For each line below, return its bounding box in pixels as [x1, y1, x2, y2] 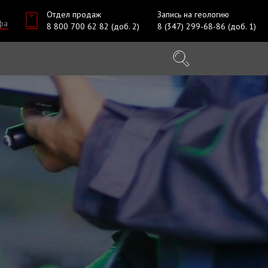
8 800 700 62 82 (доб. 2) [47, 21, 139, 32]
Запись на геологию [157, 9, 229, 20]
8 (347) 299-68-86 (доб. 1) [157, 21, 256, 32]
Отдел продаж [47, 9, 101, 20]
